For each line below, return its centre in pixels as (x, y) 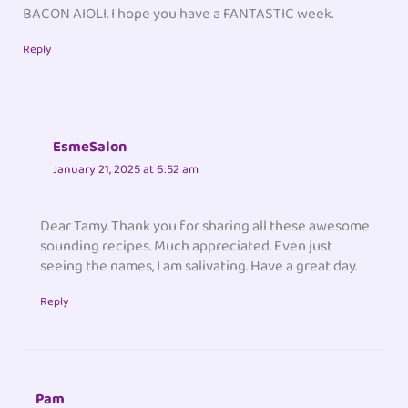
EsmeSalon (90, 147)
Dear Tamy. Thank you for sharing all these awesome (205, 227)
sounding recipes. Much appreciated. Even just (187, 247)
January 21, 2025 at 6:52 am (126, 169)
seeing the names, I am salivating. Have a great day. (199, 267)
